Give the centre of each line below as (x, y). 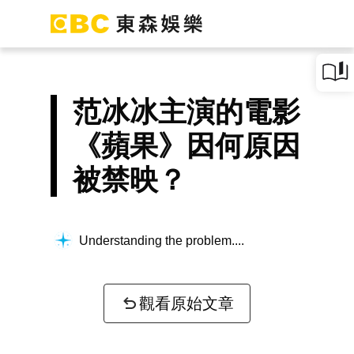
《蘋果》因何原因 (186, 146)
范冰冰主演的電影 (186, 112)
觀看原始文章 (186, 303)
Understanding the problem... (160, 240)
